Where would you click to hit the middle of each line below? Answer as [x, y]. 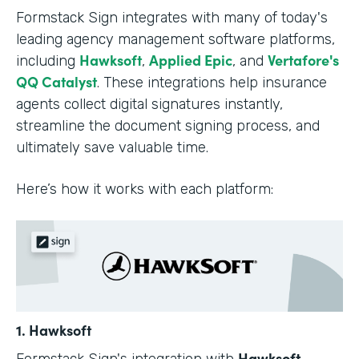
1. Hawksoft [54, 329]
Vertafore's [303, 60]
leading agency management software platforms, [175, 40]
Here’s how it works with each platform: [145, 190]
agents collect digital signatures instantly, [149, 105]
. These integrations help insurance [212, 83]
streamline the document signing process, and [168, 126]
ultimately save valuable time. [112, 148]
